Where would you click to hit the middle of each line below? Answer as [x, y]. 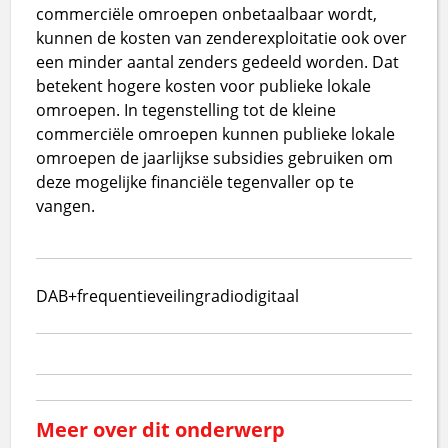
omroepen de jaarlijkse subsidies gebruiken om [215, 157]
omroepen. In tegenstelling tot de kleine [186, 109]
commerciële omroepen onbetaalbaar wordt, [207, 13]
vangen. [66, 205]
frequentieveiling [141, 295]
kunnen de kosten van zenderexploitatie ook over [222, 37]
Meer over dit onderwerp [161, 429]
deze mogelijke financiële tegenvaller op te [195, 181]
